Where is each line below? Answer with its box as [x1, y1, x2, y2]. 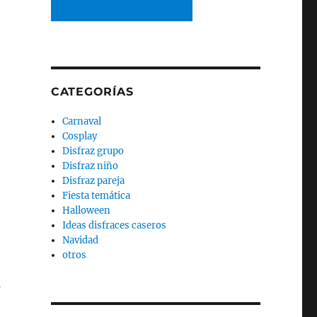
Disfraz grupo [62, 144, 125, 157]
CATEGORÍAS [50, 84, 134, 98]
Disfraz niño [62, 159, 119, 172]
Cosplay [62, 129, 98, 142]
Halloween [62, 204, 111, 217]
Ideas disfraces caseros [62, 219, 167, 231]
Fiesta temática [62, 189, 131, 202]
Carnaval [62, 115, 102, 127]
